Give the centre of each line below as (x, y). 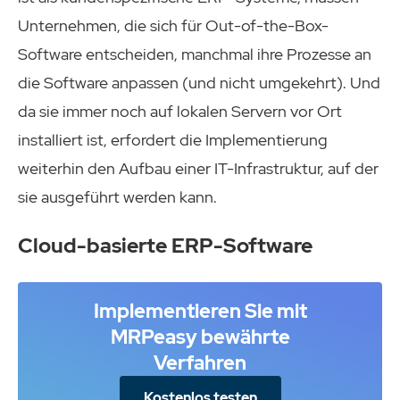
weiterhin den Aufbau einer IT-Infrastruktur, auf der (198, 168)
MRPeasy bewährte (200, 337)
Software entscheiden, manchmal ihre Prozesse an (195, 54)
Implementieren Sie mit (200, 311)
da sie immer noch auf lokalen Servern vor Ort (180, 111)
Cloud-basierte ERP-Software (165, 245)
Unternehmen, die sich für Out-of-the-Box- (173, 25)
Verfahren (200, 362)
